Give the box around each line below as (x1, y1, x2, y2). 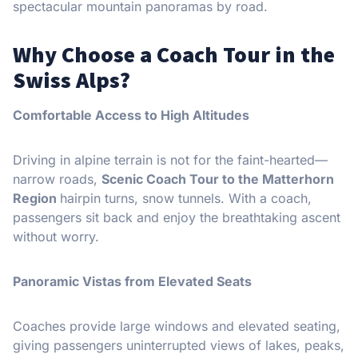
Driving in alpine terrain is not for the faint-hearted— (13, 152, 328, 169)
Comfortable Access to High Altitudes (13, 107, 249, 124)
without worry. (13, 229, 99, 245)
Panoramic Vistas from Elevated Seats (13, 273, 252, 290)
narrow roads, (13, 171, 101, 188)
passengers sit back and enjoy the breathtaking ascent (13, 209, 340, 226)
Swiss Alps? (13, 66, 130, 95)
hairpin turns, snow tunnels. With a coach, (60, 190, 312, 207)
